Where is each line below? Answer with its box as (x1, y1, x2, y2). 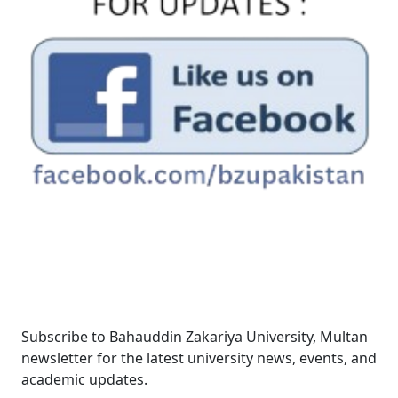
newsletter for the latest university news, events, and (21, 347, 377, 368)
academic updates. (21, 369, 147, 389)
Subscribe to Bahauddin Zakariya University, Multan (21, 326, 368, 346)
